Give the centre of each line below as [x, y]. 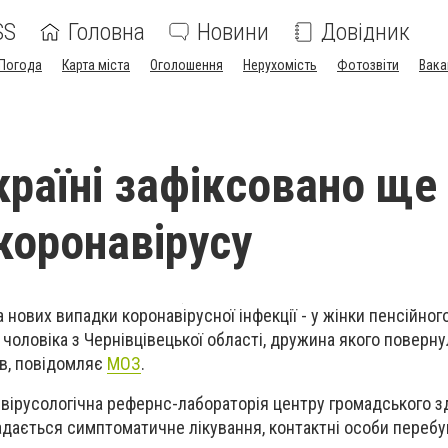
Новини [233, 32]
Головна [106, 32]
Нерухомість [280, 65]
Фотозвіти [368, 65]
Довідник [365, 32]
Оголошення [186, 65]
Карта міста [96, 65]
